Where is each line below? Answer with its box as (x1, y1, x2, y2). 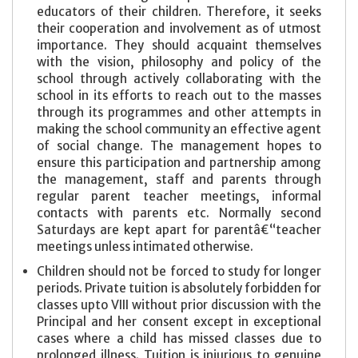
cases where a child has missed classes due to (37, 330, 321, 346)
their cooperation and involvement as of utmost (37, 20, 321, 36)
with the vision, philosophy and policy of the (37, 54, 321, 70)
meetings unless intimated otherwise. (37, 238, 256, 254)
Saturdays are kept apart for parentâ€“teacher (37, 221, 321, 237)
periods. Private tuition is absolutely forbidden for (37, 280, 321, 296)
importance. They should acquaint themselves (37, 37, 321, 53)
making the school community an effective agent (37, 121, 321, 137)
